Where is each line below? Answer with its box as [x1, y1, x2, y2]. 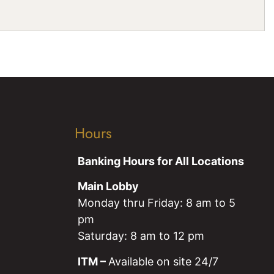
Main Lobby [78, 180, 139, 193]
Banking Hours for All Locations [78, 154, 244, 168]
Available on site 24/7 [108, 254, 218, 268]
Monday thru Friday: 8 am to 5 [78, 196, 235, 210]
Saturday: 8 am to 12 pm [78, 229, 204, 243]
